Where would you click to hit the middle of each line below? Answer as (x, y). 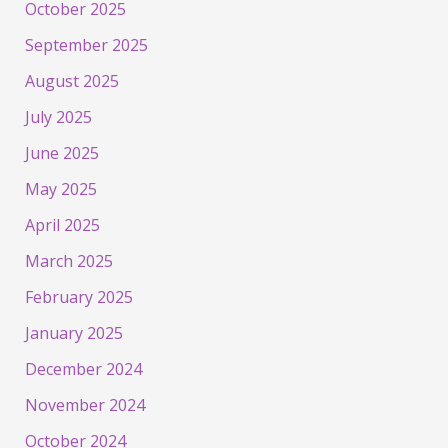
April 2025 (62, 225)
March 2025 (68, 261)
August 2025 (71, 81)
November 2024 (84, 405)
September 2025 (86, 45)
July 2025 (58, 117)
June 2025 (61, 153)
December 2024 (83, 369)
